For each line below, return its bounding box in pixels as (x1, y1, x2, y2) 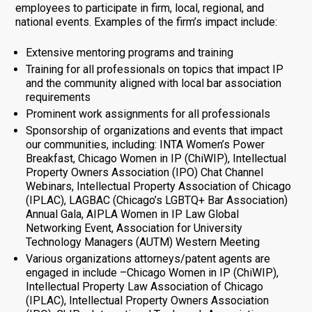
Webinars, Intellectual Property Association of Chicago (25, 179, 291, 193)
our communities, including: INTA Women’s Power (25, 137, 265, 151)
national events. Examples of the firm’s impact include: (15, 15, 277, 29)
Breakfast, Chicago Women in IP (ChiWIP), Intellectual (25, 151, 286, 165)
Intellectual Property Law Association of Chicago (25, 279, 263, 293)
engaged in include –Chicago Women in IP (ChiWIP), (25, 265, 279, 279)
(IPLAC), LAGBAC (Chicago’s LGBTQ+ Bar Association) (25, 193, 288, 207)
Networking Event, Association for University (25, 221, 242, 235)
